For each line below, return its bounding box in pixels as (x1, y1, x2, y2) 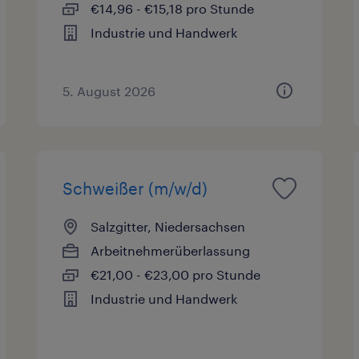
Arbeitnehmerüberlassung (91, 242, 251, 258)
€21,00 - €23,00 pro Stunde (91, 266, 261, 282)
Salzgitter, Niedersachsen (91, 218, 246, 234)
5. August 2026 (63, 83, 156, 99)
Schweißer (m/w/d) (63, 178, 208, 198)
